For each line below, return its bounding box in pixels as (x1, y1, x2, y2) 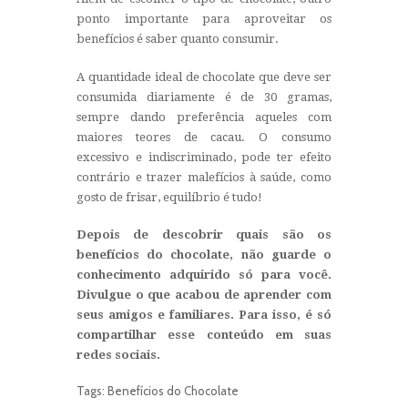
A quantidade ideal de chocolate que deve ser (76, 69, 331, 84)
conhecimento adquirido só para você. (76, 268, 331, 282)
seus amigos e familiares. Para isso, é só (76, 308, 331, 322)
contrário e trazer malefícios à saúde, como (76, 169, 331, 184)
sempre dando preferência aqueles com (76, 109, 331, 124)
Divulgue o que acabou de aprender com (76, 288, 331, 302)
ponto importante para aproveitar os (76, 12, 331, 26)
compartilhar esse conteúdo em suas (76, 328, 331, 342)
